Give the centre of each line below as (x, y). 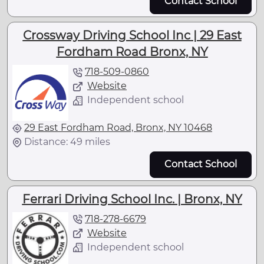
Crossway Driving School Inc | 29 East (132, 36)
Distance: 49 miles (67, 142)
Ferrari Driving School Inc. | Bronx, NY (132, 199)
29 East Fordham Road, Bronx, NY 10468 (118, 128)
